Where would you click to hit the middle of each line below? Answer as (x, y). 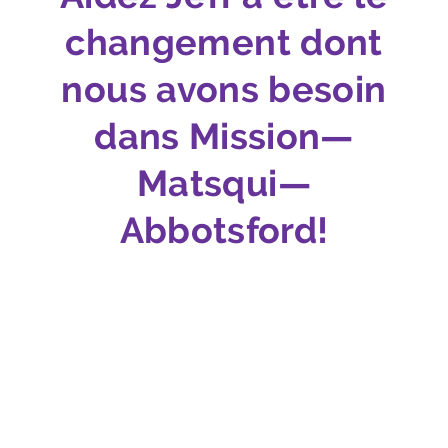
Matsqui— (224, 183)
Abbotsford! (224, 230)
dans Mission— (224, 136)
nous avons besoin (224, 89)
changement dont (224, 42)
